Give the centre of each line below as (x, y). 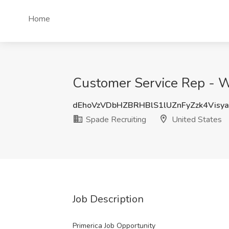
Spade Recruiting (115, 120)
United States (196, 120)
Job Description (108, 199)
